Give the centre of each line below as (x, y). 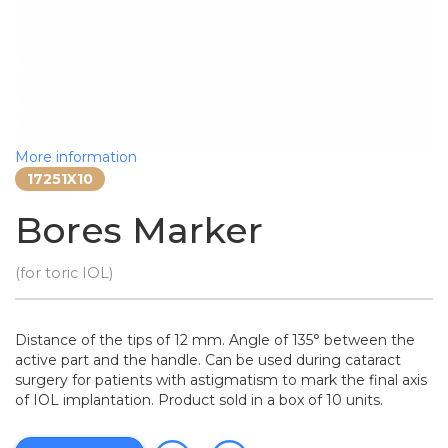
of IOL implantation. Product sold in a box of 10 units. (199, 400)
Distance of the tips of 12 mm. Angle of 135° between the (215, 340)
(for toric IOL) (64, 273)
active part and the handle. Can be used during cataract (208, 360)
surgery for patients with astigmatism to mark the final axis (221, 380)
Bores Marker (139, 230)
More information (76, 157)
